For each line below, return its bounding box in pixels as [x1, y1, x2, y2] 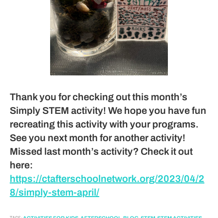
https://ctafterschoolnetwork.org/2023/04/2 [10, 173, 204, 184]
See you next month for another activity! [10, 132, 185, 144]
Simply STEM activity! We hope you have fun [10, 105, 206, 116]
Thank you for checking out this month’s [10, 91, 187, 103]
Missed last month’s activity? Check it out [10, 146, 193, 157]
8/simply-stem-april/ [10, 187, 99, 198]
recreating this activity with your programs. [10, 119, 199, 130]
